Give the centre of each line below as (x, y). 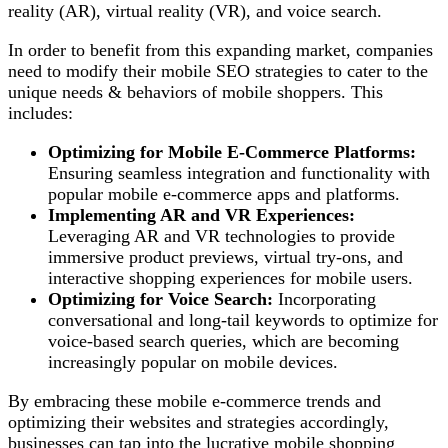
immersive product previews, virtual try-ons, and (225, 257)
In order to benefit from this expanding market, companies (220, 50)
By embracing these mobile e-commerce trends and (194, 401)
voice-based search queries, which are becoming (223, 341)
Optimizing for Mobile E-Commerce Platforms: (232, 152)
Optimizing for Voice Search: (163, 299)
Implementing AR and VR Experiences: (201, 215)
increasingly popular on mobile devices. (193, 362)
